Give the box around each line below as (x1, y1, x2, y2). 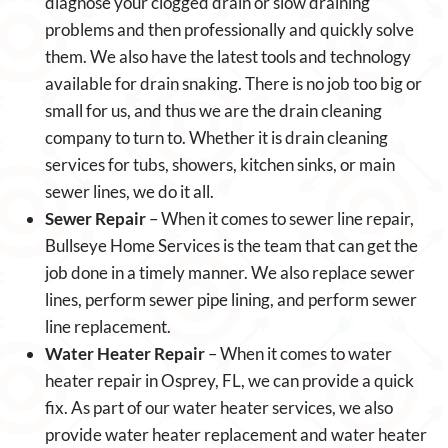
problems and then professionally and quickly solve (45, 19, 414, 40)
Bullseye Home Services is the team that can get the (45, 235, 418, 256)
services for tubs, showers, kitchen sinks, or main (45, 154, 395, 175)
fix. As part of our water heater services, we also (45, 397, 393, 418)
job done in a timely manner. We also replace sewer (45, 262, 415, 283)
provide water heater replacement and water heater (45, 424, 427, 445)
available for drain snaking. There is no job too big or (45, 73, 422, 94)
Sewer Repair (45, 208, 146, 229)
